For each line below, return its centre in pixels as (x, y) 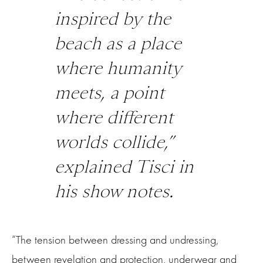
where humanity (118, 68)
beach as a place (118, 43)
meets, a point (109, 92)
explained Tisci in (124, 166)
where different (114, 117)
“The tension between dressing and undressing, (115, 240)
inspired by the (112, 18)
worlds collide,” (114, 141)
